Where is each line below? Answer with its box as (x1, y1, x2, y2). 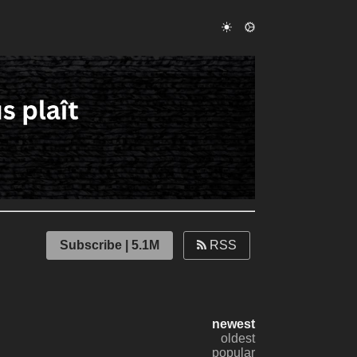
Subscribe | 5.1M (59, 238, 159, 253)
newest (211, 317, 255, 331)
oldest (220, 331, 255, 346)
